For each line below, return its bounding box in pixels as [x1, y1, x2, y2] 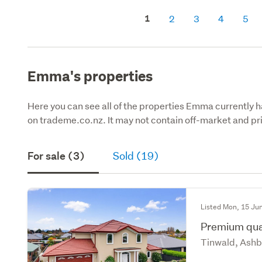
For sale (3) [27, 149, 85, 163]
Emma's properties [27, 66, 153, 85]
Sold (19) [113, 149, 159, 163]
